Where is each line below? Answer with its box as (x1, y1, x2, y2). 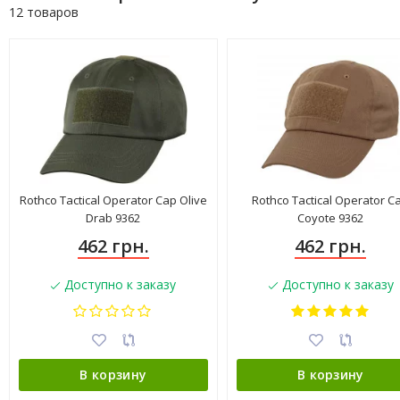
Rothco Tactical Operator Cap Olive (19, 191, 207, 208)
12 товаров (9, 3, 79, 21)
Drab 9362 (86, 209, 141, 226)
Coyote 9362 (297, 209, 364, 226)
